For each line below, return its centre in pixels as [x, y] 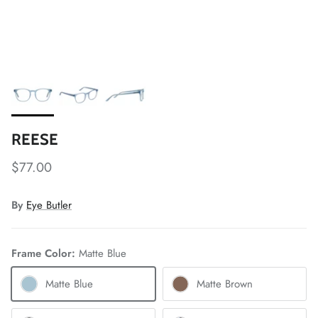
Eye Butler [49, 205]
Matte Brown [225, 284]
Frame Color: [45, 254]
